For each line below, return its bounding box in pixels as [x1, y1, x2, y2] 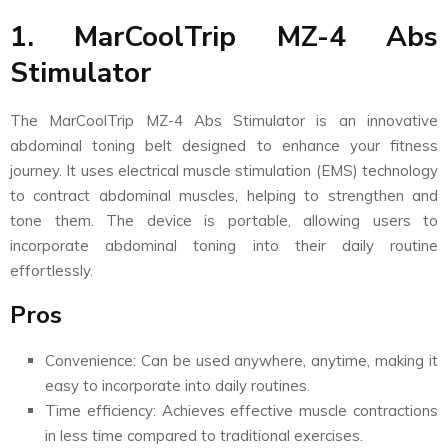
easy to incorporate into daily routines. [45, 375, 310, 395]
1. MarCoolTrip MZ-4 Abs [10, 17, 438, 56]
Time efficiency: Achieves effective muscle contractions [45, 400, 438, 420]
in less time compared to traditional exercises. [45, 425, 363, 445]
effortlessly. [10, 260, 93, 280]
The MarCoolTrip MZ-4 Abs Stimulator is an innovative [10, 110, 438, 130]
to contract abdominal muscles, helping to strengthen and [10, 185, 438, 205]
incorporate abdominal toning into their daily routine [10, 235, 438, 255]
